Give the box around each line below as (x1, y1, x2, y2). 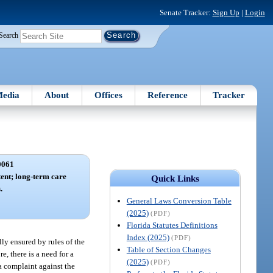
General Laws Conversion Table (126, 196, 232, 205)
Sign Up (212, 7, 239, 17)
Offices (94, 90, 122, 100)
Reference (147, 90, 188, 100)
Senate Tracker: (159, 7, 213, 17)
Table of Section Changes (126, 244, 211, 254)
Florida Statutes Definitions (126, 220, 218, 230)
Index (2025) (126, 232, 169, 242)
